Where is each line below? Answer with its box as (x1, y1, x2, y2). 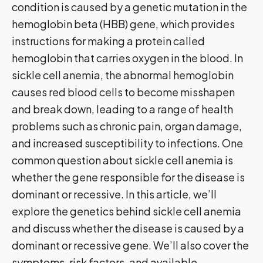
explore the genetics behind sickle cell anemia (12, 204, 241, 218)
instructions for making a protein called (12, 34, 205, 48)
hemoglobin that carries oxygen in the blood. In (12, 51, 243, 65)
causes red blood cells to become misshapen (12, 85, 235, 99)
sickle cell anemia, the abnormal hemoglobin (12, 68, 234, 82)
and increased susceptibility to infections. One (12, 136, 243, 150)
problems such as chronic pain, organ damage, (12, 119, 242, 133)
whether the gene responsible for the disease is (12, 170, 245, 184)
